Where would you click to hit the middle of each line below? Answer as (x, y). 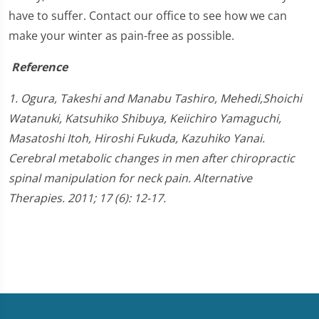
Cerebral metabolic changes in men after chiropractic (152, 158)
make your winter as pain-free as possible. (121, 36)
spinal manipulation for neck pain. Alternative (130, 178)
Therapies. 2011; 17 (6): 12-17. (87, 198)
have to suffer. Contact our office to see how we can (148, 16)
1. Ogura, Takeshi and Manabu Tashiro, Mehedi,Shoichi (155, 99)
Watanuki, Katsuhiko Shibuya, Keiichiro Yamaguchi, (145, 119)
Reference (38, 67)
